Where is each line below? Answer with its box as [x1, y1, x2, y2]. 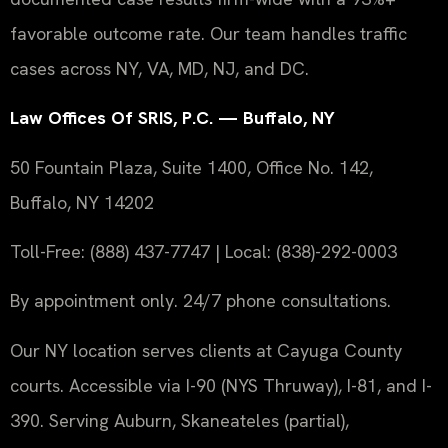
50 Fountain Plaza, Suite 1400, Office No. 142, [10, 155, 373, 179]
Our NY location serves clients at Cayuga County [10, 338, 402, 362]
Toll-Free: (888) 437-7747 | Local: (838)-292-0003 [10, 240, 397, 264]
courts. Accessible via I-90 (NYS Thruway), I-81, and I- [10, 373, 432, 397]
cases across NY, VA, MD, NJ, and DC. [10, 56, 309, 80]
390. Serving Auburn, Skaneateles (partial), [10, 408, 349, 432]
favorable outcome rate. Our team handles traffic [10, 21, 407, 45]
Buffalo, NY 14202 [10, 190, 154, 214]
